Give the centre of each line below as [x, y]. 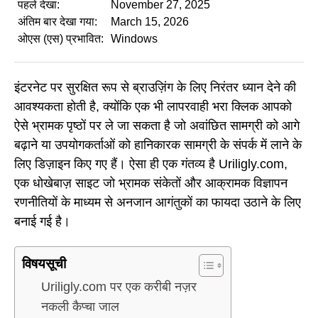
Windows [134, 39]
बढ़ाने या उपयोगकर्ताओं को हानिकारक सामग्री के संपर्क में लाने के [158, 144]
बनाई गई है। [42, 221]
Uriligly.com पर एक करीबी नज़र [119, 287]
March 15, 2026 [150, 22]
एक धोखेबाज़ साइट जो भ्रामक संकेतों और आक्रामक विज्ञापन [151, 183]
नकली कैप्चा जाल [80, 307]
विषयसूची [44, 264]
